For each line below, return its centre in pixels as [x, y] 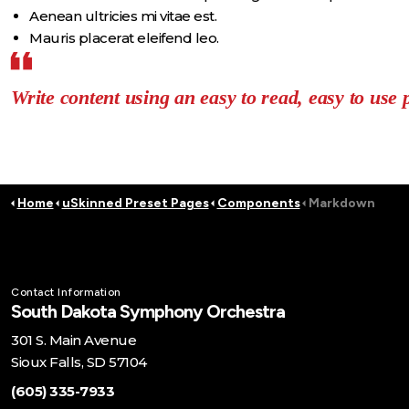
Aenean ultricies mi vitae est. [123, 16]
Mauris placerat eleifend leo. [124, 37]
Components [258, 203]
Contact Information [66, 292]
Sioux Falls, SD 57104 [79, 362]
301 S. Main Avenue [73, 340]
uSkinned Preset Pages [135, 203]
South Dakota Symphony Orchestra [148, 311]
